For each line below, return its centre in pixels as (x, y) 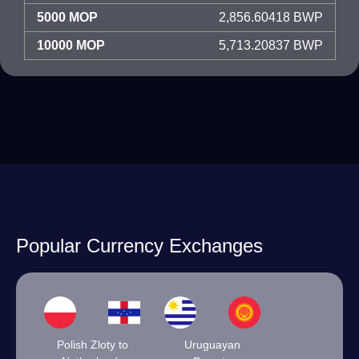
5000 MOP (67, 17)
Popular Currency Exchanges (139, 246)
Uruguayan (212, 345)
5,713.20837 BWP (271, 45)
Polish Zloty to (92, 345)
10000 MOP (71, 45)
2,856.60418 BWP (271, 17)
